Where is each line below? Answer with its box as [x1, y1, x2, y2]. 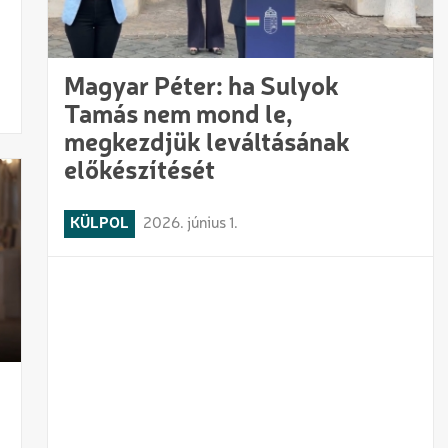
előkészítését [64, 159, 216, 186]
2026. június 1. [143, 216, 239, 233]
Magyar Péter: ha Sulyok [64, 75, 340, 102]
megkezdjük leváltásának [64, 131, 351, 158]
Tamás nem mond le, [64, 103, 294, 130]
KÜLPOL [70, 216, 130, 233]
